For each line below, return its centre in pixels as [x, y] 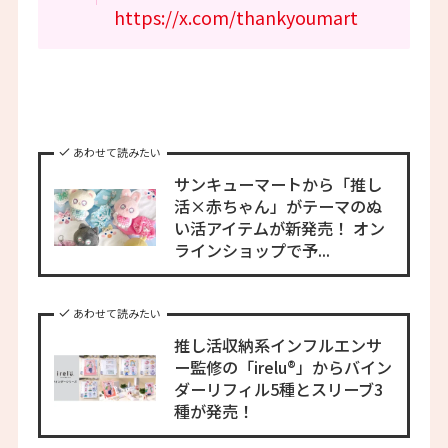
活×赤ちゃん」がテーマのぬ [277, 206]
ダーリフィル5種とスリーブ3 [278, 389]
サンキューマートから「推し [277, 184]
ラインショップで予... [251, 250]
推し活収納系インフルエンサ [277, 345]
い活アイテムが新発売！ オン [279, 228]
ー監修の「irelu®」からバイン [282, 367]
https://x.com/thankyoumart [236, 16]
